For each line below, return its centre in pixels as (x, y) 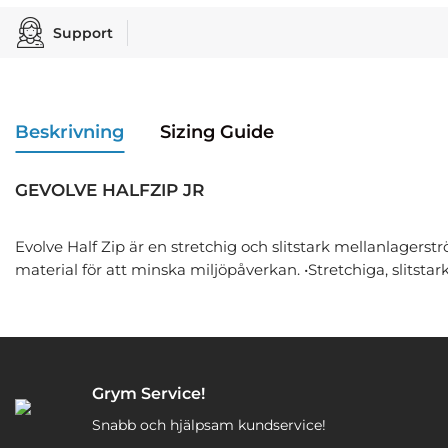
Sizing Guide (217, 132)
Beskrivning (69, 132)
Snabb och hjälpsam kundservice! (209, 425)
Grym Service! (149, 393)
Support (83, 32)
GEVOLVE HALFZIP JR (109, 190)
